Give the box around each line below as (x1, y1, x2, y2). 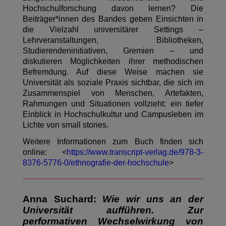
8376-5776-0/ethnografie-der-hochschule (22, 158, 169, 167)
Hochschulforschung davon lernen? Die (22, 4, 204, 13)
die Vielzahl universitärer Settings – (22, 25, 204, 34)
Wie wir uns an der (102, 194, 204, 205)
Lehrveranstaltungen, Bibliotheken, (22, 36, 204, 45)
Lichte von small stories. (22, 121, 110, 130)
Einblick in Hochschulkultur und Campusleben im (22, 110, 204, 119)
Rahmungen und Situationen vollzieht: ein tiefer (22, 99, 204, 108)
